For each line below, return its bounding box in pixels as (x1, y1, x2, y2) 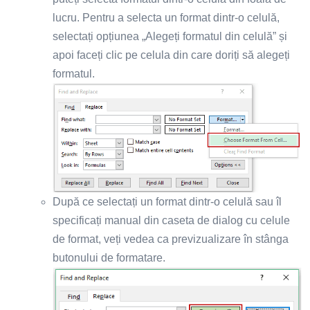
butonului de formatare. (53, 251, 165, 264)
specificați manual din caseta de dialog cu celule (53, 214, 290, 226)
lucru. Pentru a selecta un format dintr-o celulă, (53, 11, 280, 24)
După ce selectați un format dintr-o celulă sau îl (53, 195, 282, 208)
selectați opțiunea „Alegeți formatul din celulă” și (53, 30, 287, 42)
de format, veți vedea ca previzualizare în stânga (53, 232, 289, 245)
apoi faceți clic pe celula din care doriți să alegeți (53, 48, 290, 61)
